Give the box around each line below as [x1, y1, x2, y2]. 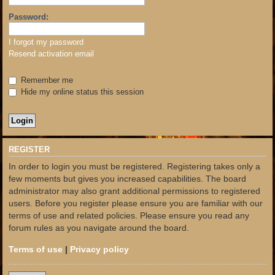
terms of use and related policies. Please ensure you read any [9, 211, 249, 221]
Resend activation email [9, 48, 94, 58]
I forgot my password [9, 37, 83, 47]
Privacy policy [70, 244, 129, 254]
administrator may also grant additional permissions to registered [9, 186, 260, 196]
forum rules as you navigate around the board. [9, 223, 189, 233]
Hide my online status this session [18, 87, 144, 96]
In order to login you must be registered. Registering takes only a [9, 161, 260, 172]
